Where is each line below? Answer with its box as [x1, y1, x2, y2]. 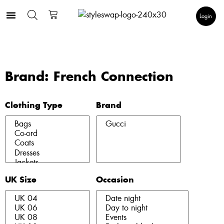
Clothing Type [5, 101, 62, 109]
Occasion [96, 175, 134, 184]
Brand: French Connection [5, 71, 173, 83]
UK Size [5, 175, 36, 184]
